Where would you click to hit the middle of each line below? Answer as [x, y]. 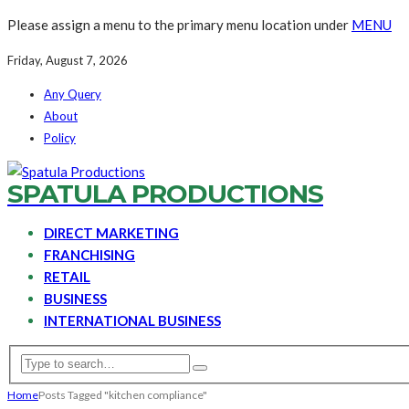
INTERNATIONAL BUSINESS [132, 320]
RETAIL [67, 277]
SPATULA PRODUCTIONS [165, 194]
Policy [60, 138]
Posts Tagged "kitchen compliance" [123, 394]
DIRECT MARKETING [111, 233]
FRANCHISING [89, 255]
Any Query [73, 94]
